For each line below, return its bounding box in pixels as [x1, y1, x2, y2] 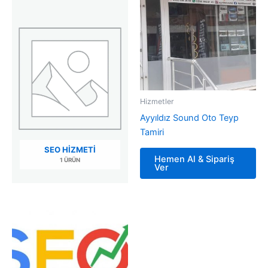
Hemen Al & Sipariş [154, 154, 234, 165]
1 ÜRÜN [60, 156, 80, 163]
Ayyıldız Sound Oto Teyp [140, 112, 239, 123]
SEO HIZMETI [44, 144, 96, 154]
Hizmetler [140, 97, 174, 106]
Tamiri [140, 126, 164, 138]
